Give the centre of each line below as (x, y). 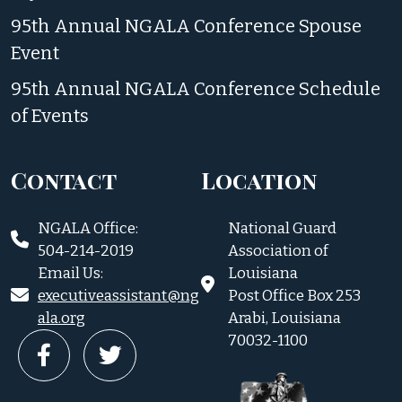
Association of (278, 250)
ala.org (61, 318)
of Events (49, 116)
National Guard (282, 228)
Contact (63, 179)
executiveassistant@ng (118, 295)
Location (259, 179)
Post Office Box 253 (294, 295)
